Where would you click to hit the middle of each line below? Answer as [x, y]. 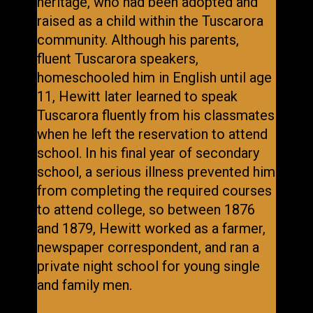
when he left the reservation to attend [152, 134]
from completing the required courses [154, 191]
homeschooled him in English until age [154, 78]
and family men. [86, 285]
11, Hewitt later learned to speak [137, 97]
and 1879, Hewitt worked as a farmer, [151, 229]
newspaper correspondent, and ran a [148, 248]
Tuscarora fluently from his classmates [155, 116]
